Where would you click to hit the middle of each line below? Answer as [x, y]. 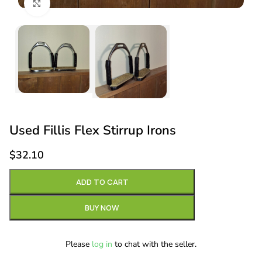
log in [102, 244]
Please [79, 244]
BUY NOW [102, 207]
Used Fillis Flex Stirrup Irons [93, 130]
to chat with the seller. [154, 244]
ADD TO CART [102, 182]
